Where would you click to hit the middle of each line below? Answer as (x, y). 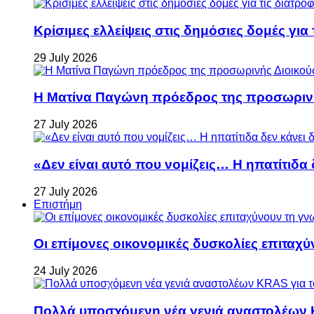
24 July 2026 (66, 271)
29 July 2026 (66, 57)
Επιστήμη (58, 204)
